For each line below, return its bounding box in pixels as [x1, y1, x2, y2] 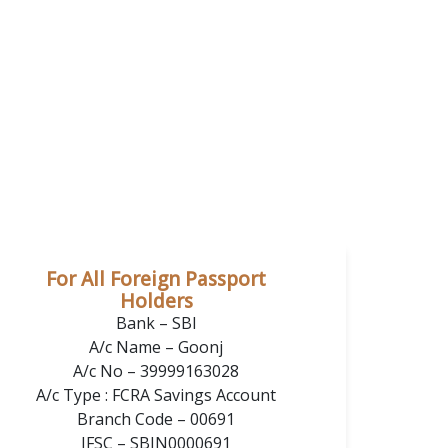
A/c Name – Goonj [89, 335, 223, 358]
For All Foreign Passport [46, 265, 266, 292]
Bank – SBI [115, 311, 197, 334]
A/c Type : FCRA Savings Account [36, 383, 276, 406]
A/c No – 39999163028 [73, 359, 239, 382]
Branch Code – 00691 [77, 407, 235, 430]
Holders [119, 287, 193, 314]
